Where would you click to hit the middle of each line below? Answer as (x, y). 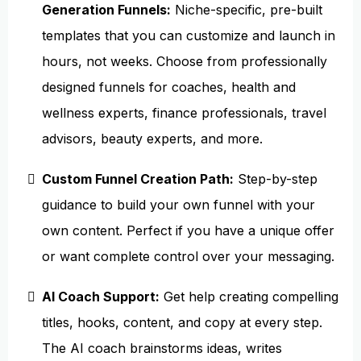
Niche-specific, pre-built (247, 10)
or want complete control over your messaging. (188, 256)
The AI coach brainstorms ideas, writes (162, 348)
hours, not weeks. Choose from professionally (185, 61)
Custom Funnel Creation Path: (138, 179)
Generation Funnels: (106, 10)
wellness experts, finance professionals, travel (184, 113)
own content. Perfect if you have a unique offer (188, 230)
